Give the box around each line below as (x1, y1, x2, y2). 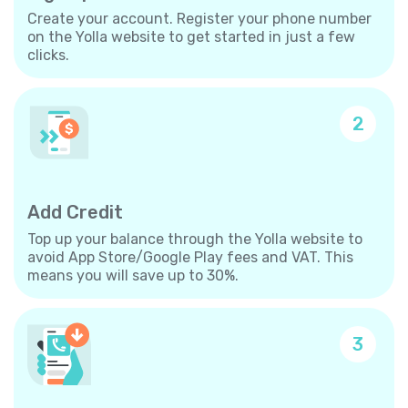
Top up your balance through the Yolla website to (27, 229, 362, 248)
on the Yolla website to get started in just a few (27, 27, 355, 46)
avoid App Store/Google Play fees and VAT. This (27, 248, 353, 266)
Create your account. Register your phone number (27, 9, 372, 27)
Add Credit (27, 200, 123, 223)
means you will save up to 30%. (27, 266, 239, 284)
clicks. (27, 46, 69, 64)
